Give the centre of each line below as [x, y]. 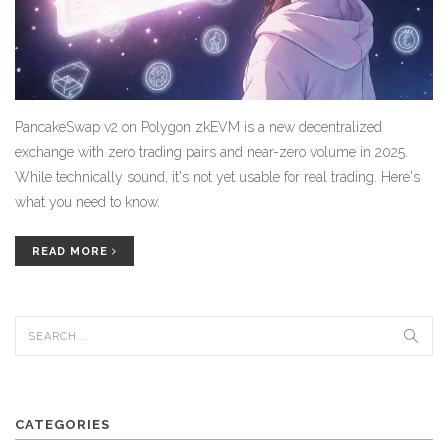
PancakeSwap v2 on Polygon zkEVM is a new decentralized [198, 127]
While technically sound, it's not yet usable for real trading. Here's [217, 177]
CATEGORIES [62, 425]
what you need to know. [87, 202]
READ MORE [72, 252]
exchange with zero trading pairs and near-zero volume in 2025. [211, 152]
